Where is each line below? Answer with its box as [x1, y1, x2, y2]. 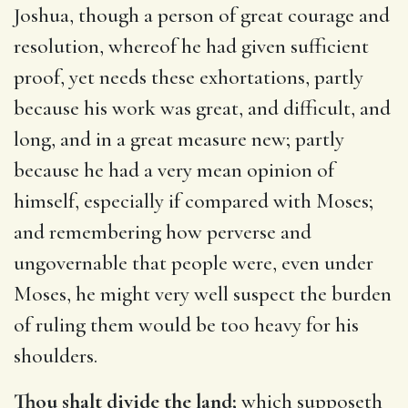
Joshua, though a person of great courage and [14, 2, 390, 28]
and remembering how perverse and [14, 219, 311, 245]
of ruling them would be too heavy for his [14, 311, 359, 338]
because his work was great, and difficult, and [14, 95, 391, 121]
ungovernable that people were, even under [14, 250, 373, 276]
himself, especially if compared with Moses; [14, 188, 373, 214]
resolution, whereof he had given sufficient [14, 33, 369, 59]
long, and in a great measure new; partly [14, 126, 344, 152]
